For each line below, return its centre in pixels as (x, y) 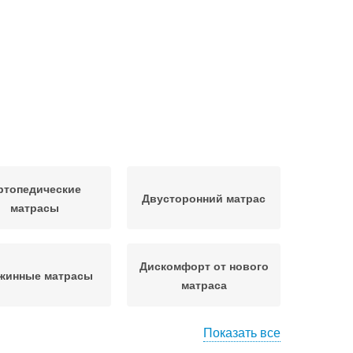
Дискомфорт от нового (204, 266)
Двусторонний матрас (204, 198)
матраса (204, 284)
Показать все (242, 332)
